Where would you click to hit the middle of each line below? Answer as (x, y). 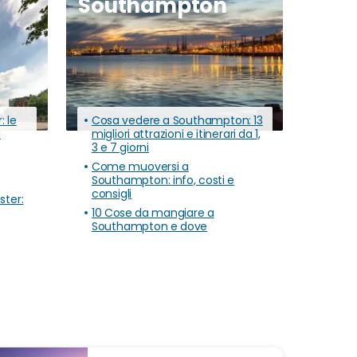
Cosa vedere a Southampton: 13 (177, 121)
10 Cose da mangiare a (153, 213)
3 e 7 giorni (120, 148)
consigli (112, 194)
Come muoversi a (140, 167)
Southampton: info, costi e (163, 180)
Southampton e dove (149, 227)
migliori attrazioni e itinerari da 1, (176, 134)
